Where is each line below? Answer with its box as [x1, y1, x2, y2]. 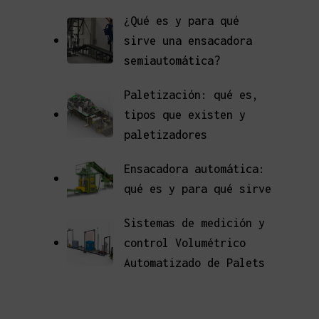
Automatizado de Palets [124, 256, 265, 269]
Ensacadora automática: [124, 162, 265, 175]
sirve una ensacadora [124, 33, 252, 47]
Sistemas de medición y [124, 216, 265, 229]
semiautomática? [124, 53, 220, 67]
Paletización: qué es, [124, 88, 258, 101]
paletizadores [124, 127, 207, 141]
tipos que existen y [124, 108, 246, 121]
